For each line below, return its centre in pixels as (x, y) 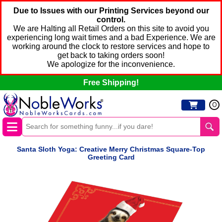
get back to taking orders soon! (111, 55)
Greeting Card (111, 157)
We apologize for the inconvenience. (111, 64)
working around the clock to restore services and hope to (111, 46)
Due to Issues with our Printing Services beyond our (111, 11)
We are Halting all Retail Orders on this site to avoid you (111, 28)
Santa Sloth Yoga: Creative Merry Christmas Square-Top (111, 149)
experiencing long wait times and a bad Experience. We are (111, 37)
